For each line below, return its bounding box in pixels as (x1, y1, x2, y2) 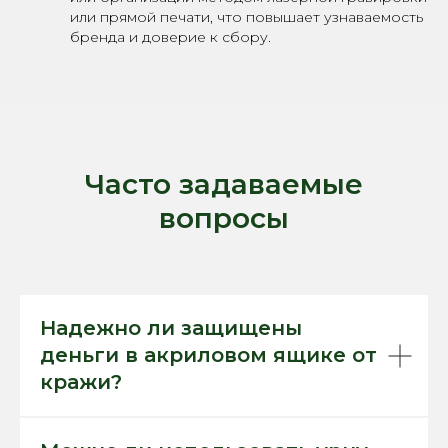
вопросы (159, 201, 289, 235)
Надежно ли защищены (40, 316, 302, 340)
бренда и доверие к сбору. (70, 28, 271, 46)
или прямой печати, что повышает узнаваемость (70, 8, 423, 26)
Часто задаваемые (85, 167, 363, 201)
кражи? (40, 370, 122, 394)
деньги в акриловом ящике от (40, 343, 377, 367)
